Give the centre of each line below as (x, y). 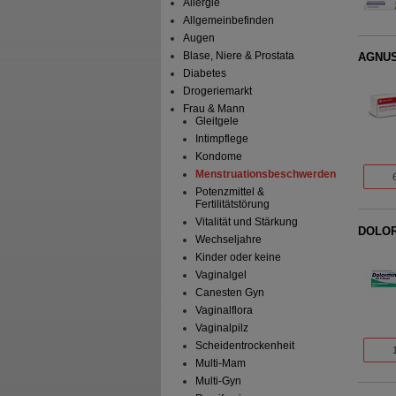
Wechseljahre (228, 240)
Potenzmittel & (229, 192)
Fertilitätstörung (232, 205)
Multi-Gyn (218, 381)
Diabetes (205, 74)
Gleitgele (217, 122)
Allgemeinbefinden (229, 21)
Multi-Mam (220, 364)
